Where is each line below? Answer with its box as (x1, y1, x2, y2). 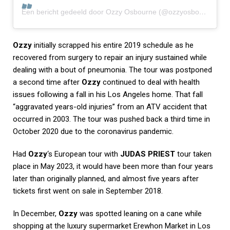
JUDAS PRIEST (120, 149, 175, 159)
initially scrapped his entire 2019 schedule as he (32, 40, 194, 50)
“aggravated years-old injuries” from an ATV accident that (13, 102, 207, 111)
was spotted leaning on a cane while (78, 208, 202, 218)
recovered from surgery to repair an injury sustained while (13, 52, 207, 62)
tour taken (175, 149, 212, 159)
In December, (13, 208, 59, 218)
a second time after (13, 77, 82, 87)
